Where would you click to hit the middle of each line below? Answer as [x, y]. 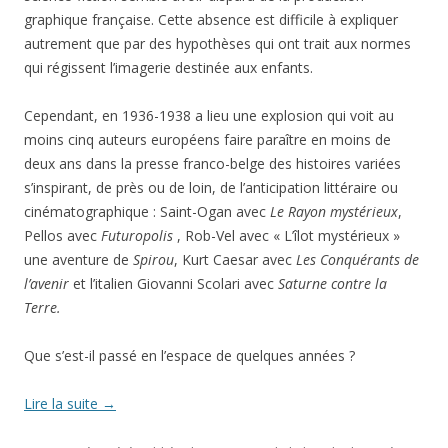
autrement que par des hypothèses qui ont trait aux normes [217, 43]
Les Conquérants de [357, 259]
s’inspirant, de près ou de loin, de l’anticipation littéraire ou [211, 187]
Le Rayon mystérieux [334, 211]
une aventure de [78, 259]
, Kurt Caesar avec [235, 259]
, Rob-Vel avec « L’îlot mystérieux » [288, 235]
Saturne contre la [332, 283]
